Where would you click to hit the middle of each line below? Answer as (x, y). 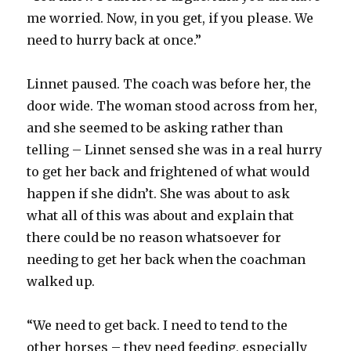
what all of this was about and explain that (161, 215)
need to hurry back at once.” (114, 40)
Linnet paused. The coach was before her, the (169, 83)
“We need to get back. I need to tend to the (157, 325)
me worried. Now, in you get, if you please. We (170, 18)
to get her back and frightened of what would (168, 171)
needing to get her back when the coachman (166, 259)
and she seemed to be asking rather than (155, 127)
